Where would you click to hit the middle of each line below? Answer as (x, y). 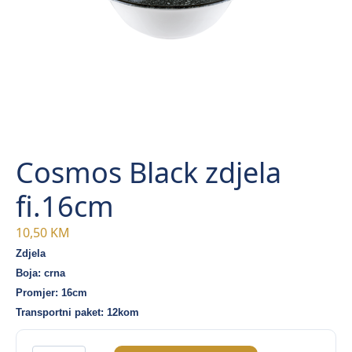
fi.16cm (65, 207)
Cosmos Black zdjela (148, 173)
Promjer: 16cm (51, 293)
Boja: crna (42, 273)
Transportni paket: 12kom (77, 313)
